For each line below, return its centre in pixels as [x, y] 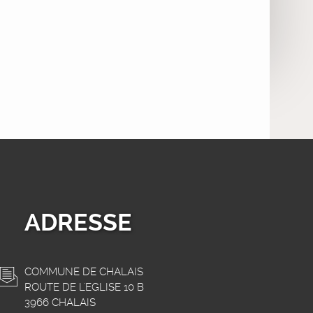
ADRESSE [78, 222]
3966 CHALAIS [60, 302]
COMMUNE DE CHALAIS [83, 271]
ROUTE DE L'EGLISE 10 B [84, 287]
